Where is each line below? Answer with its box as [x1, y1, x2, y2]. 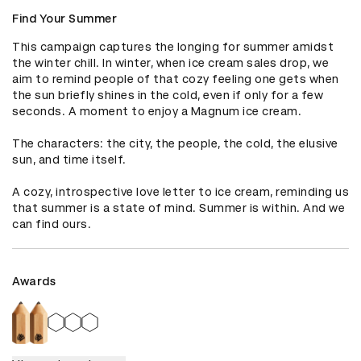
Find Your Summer [12, 12, 117, 26]
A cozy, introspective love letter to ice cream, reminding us [12, 185, 349, 199]
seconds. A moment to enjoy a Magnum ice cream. [12, 105, 301, 118]
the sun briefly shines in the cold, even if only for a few [12, 89, 323, 102]
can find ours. [12, 218, 91, 231]
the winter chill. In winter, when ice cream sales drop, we [12, 56, 329, 70]
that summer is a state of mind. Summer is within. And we [12, 201, 345, 215]
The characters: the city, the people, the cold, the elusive [12, 137, 338, 151]
